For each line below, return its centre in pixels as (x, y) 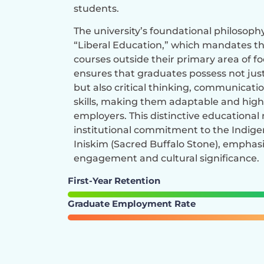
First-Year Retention (114, 180)
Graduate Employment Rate (132, 203)
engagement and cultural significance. (166, 158)
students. (96, 8)
